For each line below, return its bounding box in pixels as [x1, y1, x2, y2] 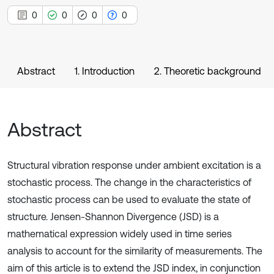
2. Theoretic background [154, 65, 261, 76]
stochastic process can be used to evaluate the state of [7, 194, 251, 205]
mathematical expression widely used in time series [7, 228, 232, 239]
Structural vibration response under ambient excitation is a [7, 160, 261, 171]
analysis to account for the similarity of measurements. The [7, 245, 262, 256]
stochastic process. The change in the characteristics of [7, 177, 251, 188]
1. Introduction [75, 65, 135, 76]
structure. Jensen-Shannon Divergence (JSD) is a [7, 211, 219, 222]
